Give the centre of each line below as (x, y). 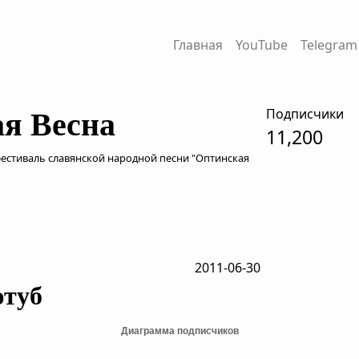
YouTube (261, 45)
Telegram (329, 45)
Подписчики (305, 114)
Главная (198, 45)
